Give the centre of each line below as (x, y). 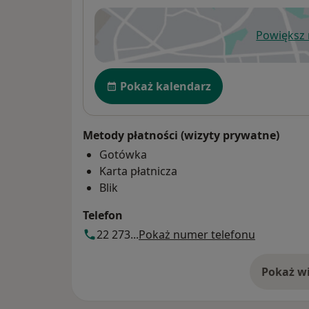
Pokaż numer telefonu (197, 234)
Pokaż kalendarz (166, 86)
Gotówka (123, 154)
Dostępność (130, 75)
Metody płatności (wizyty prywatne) (181, 135)
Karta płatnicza (138, 171)
